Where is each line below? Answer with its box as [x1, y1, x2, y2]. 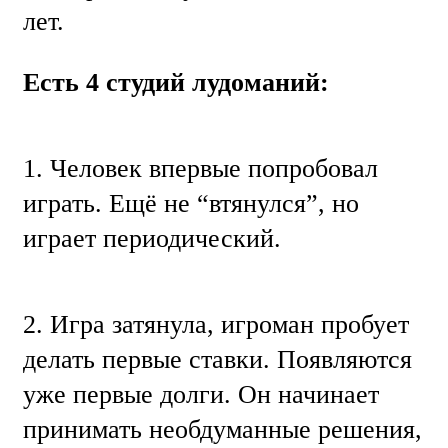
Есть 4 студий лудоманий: [23, 67, 329, 97]
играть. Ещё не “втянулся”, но [23, 189, 359, 219]
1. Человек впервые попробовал [23, 154, 378, 184]
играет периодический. [23, 224, 281, 254]
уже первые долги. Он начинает [23, 380, 379, 410]
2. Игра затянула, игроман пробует [23, 310, 409, 340]
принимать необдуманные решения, [23, 415, 422, 445]
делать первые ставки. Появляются [23, 345, 412, 375]
